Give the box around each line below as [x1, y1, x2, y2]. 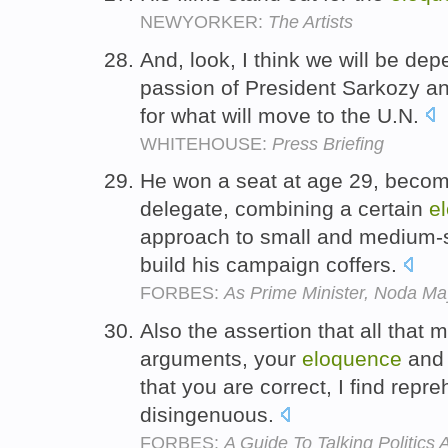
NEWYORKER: [140, 11, 268, 32]
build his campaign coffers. [140, 253, 403, 277]
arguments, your [140, 347, 302, 371]
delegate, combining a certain [140, 197, 429, 221]
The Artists [268, 11, 353, 32]
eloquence [302, 347, 402, 371]
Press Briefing [272, 133, 384, 154]
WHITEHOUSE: [140, 133, 272, 154]
